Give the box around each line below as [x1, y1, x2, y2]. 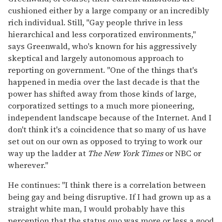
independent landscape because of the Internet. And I [8, 112, 212, 123]
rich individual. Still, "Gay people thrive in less [8, 17, 183, 28]
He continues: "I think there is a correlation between [8, 179, 206, 191]
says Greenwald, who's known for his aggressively [8, 41, 197, 52]
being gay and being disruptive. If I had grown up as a [8, 191, 211, 203]
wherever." [8, 160, 48, 171]
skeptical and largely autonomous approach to [8, 53, 183, 64]
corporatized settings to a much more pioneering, [8, 100, 194, 111]
